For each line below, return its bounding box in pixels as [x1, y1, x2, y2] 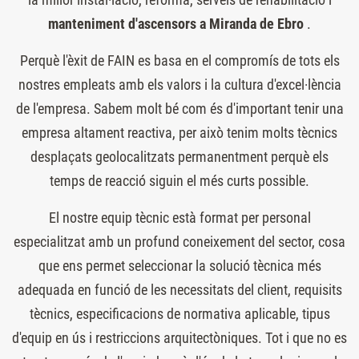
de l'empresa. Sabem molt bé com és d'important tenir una [15, 99, 344, 117]
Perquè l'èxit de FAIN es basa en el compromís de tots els [19, 51, 340, 69]
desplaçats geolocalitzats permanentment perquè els [30, 147, 329, 165]
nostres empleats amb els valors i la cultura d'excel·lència [18, 75, 341, 93]
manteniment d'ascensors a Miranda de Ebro [48, 14, 304, 32]
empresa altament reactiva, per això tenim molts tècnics [22, 123, 337, 141]
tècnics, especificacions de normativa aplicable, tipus [29, 305, 330, 322]
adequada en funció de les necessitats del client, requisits [17, 280, 342, 298]
